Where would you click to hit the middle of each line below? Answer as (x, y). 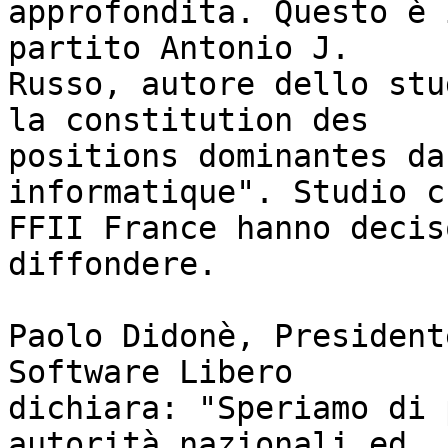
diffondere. (112, 264)
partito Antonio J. (179, 48)
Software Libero (150, 372)
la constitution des (188, 120)
